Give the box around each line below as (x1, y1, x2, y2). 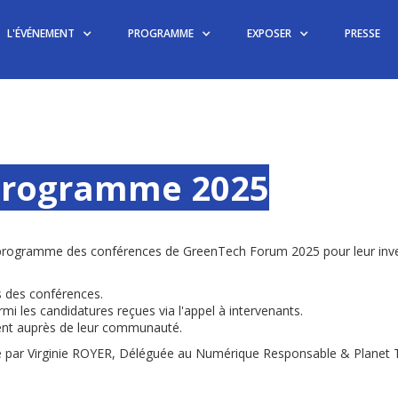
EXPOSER (247, 26, 291, 41)
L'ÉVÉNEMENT (7, 26, 75, 41)
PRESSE (345, 26, 380, 41)
